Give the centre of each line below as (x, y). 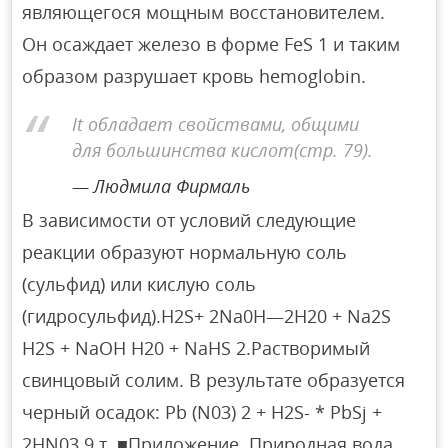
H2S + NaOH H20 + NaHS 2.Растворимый (196, 347)
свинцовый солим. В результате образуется (214, 379)
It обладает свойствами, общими (216, 124)
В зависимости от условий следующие (189, 219)
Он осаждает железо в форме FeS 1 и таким (211, 43)
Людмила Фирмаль (172, 186)
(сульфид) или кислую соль (139, 283)
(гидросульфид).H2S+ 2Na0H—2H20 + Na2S (207, 315)
